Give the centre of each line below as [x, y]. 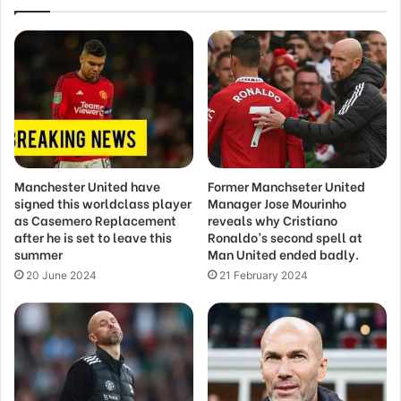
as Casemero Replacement [95, 219]
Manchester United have [87, 185]
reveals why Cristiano [273, 219]
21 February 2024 [264, 275]
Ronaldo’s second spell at [285, 236]
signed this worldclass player [103, 202]
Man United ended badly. [283, 253]
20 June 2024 [61, 275]
